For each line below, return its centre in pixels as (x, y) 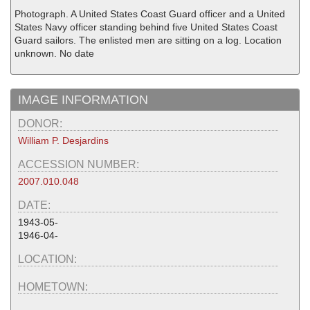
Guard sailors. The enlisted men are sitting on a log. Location (148, 40)
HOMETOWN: (54, 286)
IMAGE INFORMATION (83, 99)
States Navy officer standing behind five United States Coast (146, 27)
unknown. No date (54, 53)
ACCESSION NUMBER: (80, 164)
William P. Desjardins (63, 140)
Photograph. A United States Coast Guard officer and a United (150, 13)
